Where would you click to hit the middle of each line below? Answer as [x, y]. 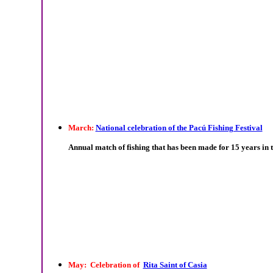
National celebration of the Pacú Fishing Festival [179, 127]
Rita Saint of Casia [175, 264]
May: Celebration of [105, 264]
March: [82, 127]
